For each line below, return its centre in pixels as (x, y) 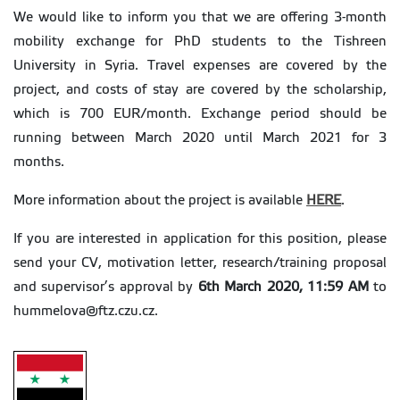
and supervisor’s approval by (106, 287)
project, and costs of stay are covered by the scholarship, (200, 90)
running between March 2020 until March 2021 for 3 (200, 138)
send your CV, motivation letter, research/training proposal (200, 263)
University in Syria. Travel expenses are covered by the (200, 66)
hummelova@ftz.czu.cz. (86, 311)
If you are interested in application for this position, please (200, 239)
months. (41, 162)
